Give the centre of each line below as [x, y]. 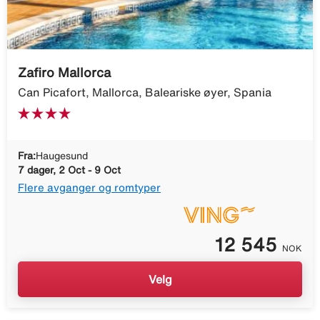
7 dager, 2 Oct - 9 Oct [69, 170]
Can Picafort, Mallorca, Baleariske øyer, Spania [145, 92]
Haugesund [62, 155]
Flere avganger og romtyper [89, 187]
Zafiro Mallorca [64, 72]
